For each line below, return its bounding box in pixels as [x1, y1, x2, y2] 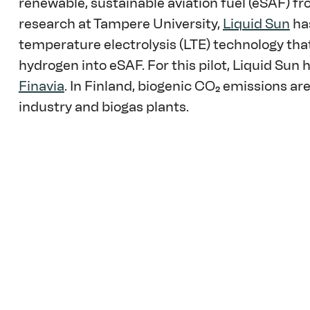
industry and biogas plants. [18, 98, 192, 116]
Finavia [18, 77, 64, 95]
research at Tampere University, [18, 15, 223, 33]
